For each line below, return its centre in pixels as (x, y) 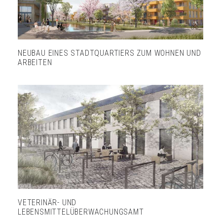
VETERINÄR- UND (47, 202)
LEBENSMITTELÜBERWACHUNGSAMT (81, 212)
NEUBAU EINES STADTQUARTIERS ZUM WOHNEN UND (110, 53)
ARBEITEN (35, 62)
